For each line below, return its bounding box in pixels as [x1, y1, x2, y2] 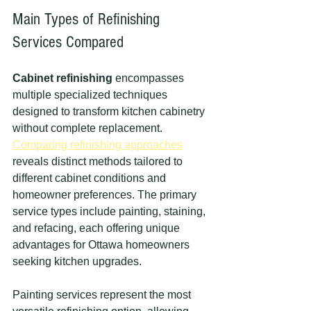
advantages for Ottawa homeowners [12, 239, 192, 251]
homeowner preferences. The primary [12, 189, 199, 201]
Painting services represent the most [12, 289, 194, 301]
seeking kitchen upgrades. [12, 255, 142, 267]
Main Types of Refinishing [12, 10, 164, 28]
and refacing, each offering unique [12, 222, 183, 234]
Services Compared [12, 33, 124, 51]
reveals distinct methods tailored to [12, 155, 185, 167]
